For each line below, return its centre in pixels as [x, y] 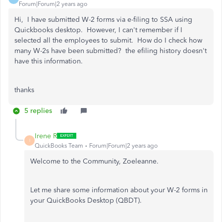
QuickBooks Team [59, 145]
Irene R [46, 136]
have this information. [49, 61]
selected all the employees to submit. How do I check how [108, 40]
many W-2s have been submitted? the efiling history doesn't [111, 51]
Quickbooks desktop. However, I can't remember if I [98, 30]
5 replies [38, 111]
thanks [24, 90]
